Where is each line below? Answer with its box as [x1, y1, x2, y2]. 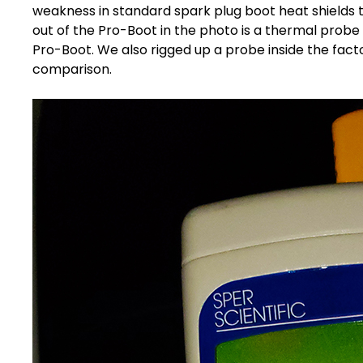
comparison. [32, 60, 112, 79]
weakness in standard [32, 2, 174, 20]
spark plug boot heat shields [174, 2, 355, 20]
